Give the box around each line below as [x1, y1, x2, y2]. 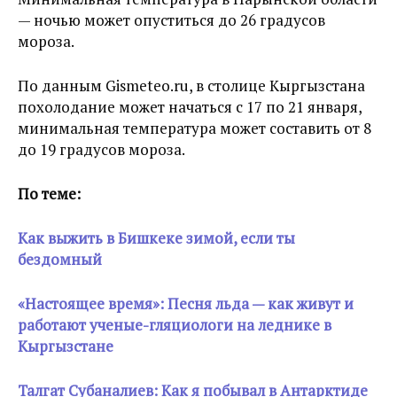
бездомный [18, 249, 102, 270]
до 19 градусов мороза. [18, 139, 185, 160]
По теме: [18, 183, 81, 205]
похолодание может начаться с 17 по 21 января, [18, 97, 362, 118]
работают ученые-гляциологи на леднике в [18, 315, 331, 336]
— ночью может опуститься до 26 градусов [18, 10, 325, 31]
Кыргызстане [18, 336, 113, 357]
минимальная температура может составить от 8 [18, 118, 371, 139]
